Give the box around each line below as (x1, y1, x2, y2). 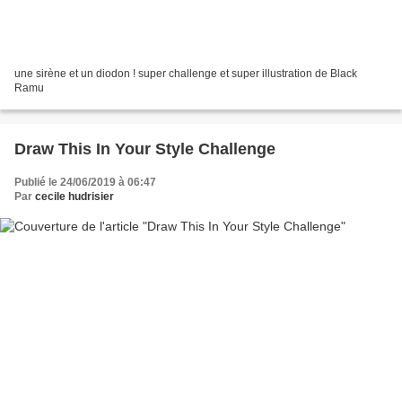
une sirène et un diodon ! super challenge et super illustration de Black (14, 66, 357, 80)
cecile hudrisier (35, 189, 114, 203)
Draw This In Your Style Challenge (14, 139, 275, 158)
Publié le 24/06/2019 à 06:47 (14, 175, 156, 188)
